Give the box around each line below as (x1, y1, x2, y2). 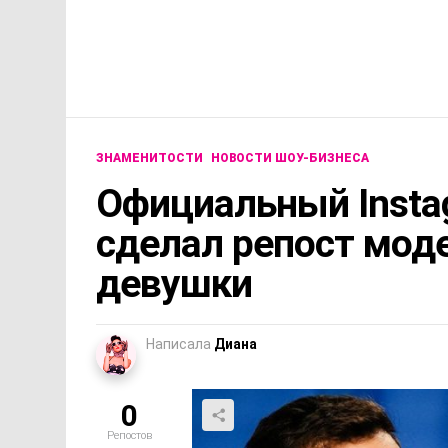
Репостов (106, 429, 152, 443)
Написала (146, 336, 211, 353)
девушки (96, 261, 253, 308)
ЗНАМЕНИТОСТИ (96, 151, 203, 166)
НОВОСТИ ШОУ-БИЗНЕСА (211, 151, 369, 166)
